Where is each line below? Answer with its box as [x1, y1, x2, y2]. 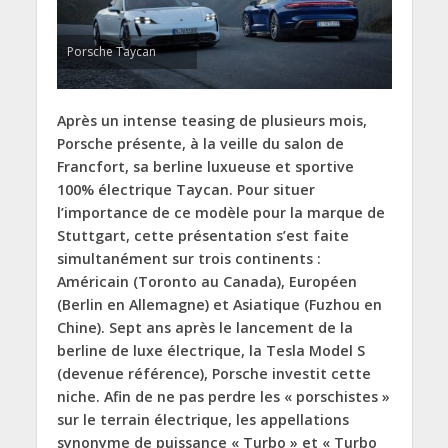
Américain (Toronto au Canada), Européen [56, 272, 357, 292]
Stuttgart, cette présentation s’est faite [56, 226, 349, 246]
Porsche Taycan [66, 43, 156, 61]
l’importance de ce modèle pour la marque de [56, 203, 385, 223]
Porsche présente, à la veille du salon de [56, 134, 344, 154]
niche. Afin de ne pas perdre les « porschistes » [56, 387, 390, 407]
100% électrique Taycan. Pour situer [56, 180, 315, 200]
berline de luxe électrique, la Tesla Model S [56, 341, 365, 361]
